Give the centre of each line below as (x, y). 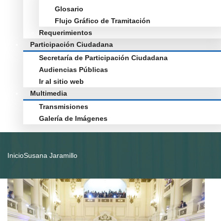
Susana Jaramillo (51, 155)
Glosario (69, 9)
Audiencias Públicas (74, 70)
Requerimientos (66, 33)
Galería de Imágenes (73, 118)
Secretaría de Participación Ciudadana (103, 58)
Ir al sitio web (61, 81)
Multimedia (49, 93)
